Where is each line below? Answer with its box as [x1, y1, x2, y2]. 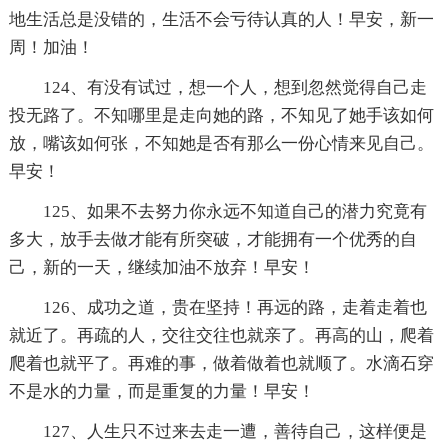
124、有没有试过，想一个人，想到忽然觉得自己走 [42, 77, 427, 97]
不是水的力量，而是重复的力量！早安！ [8, 381, 315, 401]
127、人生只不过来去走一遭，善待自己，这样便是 [42, 421, 427, 441]
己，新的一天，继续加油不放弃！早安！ [8, 257, 315, 277]
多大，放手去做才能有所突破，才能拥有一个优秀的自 [8, 229, 417, 249]
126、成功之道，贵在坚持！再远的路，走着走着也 [42, 297, 427, 317]
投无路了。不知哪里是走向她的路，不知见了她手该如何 [8, 105, 434, 125]
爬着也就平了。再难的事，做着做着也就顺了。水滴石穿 [8, 353, 434, 373]
